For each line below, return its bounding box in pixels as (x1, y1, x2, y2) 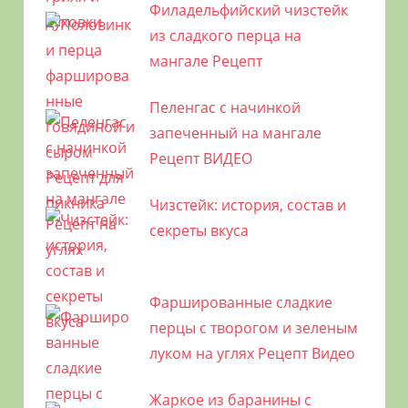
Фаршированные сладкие (148, 291, 332, 312)
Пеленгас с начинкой (148, 97, 301, 117)
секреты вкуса (148, 219, 249, 240)
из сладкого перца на (148, 25, 301, 46)
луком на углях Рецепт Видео (148, 342, 355, 363)
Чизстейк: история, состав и (148, 194, 346, 215)
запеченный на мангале (148, 122, 321, 143)
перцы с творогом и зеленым (148, 317, 358, 338)
